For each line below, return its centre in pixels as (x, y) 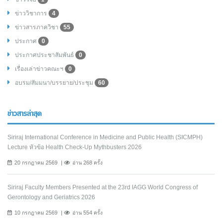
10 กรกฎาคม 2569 (36, 212)
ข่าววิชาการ (32, 13)
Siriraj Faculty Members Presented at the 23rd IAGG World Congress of (103, 187)
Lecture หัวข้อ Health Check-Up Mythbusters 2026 (75, 147)
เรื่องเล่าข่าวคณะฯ (40, 69)
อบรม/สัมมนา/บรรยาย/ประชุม (55, 83)
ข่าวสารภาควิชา (37, 27)
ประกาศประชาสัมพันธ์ (45, 55)
